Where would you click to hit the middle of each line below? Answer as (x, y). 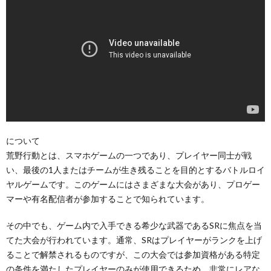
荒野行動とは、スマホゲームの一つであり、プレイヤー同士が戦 (129, 155)
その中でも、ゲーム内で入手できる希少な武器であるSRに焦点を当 (134, 225)
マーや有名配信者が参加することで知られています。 (108, 198)
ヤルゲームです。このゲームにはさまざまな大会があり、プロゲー (133, 184)
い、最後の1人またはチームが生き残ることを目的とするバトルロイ (135, 169)
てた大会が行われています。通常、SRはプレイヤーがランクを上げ (134, 240)
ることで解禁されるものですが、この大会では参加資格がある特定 (133, 254)
